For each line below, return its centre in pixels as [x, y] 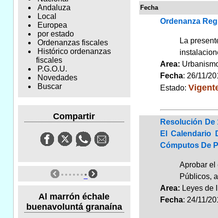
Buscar [49, 87]
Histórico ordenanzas [74, 52]
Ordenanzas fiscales [73, 43]
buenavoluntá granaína [74, 207]
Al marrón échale [74, 196]
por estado [55, 34]
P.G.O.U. [52, 69]
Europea [52, 25]
